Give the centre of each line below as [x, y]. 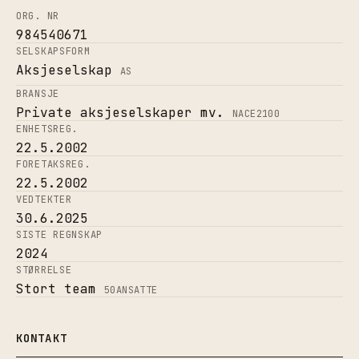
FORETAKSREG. [53, 164]
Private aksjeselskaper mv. [120, 112]
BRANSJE [38, 93]
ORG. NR [38, 16]
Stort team [56, 288]
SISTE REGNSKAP [60, 234]
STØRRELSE [44, 270]
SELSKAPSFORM [53, 51]
